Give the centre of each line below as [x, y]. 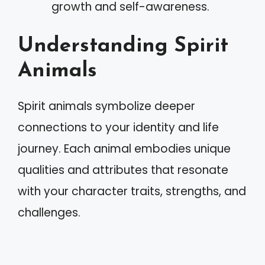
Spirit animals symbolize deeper [106, 106]
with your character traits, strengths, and [132, 191]
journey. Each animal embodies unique [124, 149]
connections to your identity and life [118, 127]
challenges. [49, 213]
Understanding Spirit [123, 46]
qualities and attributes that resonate [123, 170]
